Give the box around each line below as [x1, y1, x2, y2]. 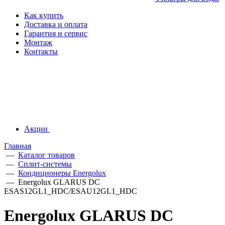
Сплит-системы [18, 160, 72, 168]
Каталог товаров [18, 151, 75, 159]
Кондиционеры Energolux [18, 169, 106, 177]
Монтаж [24, 38, 52, 47]
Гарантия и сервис [24, 29, 87, 38]
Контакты [24, 47, 58, 56]
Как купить [24, 11, 63, 20]
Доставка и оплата [24, 20, 87, 29]
